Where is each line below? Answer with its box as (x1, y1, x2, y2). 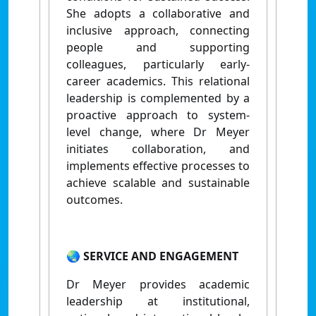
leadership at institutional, (66, 293, 250, 309)
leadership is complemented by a (66, 90, 250, 106)
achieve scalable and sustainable (66, 174, 250, 190)
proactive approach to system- (66, 107, 250, 123)
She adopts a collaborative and (66, 5, 250, 21)
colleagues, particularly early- (66, 56, 250, 72)
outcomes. (66, 191, 123, 207)
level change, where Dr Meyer (66, 123, 250, 140)
